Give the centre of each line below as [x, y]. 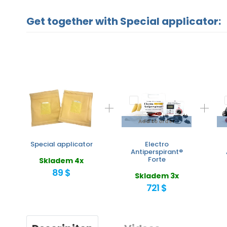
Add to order [157, 121]
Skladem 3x [157, 176]
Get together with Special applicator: [124, 21]
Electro [157, 144]
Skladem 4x [61, 160]
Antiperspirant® [157, 152]
